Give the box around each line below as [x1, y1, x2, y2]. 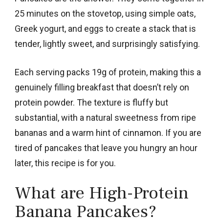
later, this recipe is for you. [15, 157, 116, 168]
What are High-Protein [15, 181, 189, 204]
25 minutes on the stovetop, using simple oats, [15, 8, 196, 19]
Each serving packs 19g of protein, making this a [15, 66, 201, 77]
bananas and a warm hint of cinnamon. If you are [15, 127, 201, 138]
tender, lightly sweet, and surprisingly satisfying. [15, 38, 200, 49]
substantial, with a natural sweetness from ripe [15, 112, 196, 123]
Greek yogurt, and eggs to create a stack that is [15, 23, 196, 34]
